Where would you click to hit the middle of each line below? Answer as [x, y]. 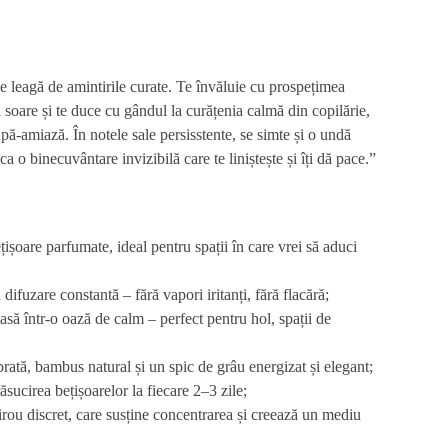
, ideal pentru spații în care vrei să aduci [233, 246]
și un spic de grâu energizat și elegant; [252, 366]
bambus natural [83, 366]
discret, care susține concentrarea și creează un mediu [192, 414]
